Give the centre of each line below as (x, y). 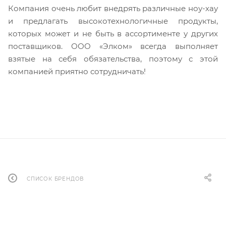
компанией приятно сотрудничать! (77, 71)
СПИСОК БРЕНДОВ (55, 179)
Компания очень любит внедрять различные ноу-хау (113, 8)
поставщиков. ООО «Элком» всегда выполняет (113, 46)
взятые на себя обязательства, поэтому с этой (113, 59)
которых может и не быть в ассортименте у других (113, 33)
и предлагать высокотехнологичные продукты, (113, 21)
